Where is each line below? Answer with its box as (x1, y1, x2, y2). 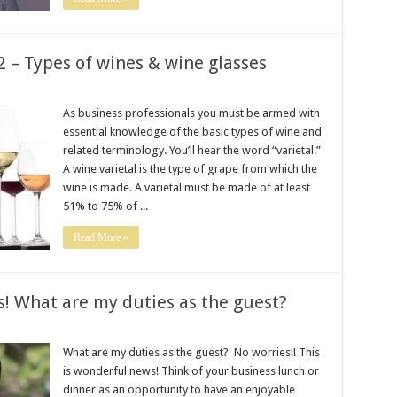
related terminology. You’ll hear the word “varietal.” (62, 144, 321, 157)
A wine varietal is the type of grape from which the (62, 162, 317, 175)
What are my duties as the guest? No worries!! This (62, 346, 320, 359)
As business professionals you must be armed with (62, 106, 320, 120)
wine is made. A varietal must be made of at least (62, 181, 310, 194)
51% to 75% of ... (62, 199, 148, 213)
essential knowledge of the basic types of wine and (62, 125, 322, 138)
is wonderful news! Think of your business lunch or (62, 364, 319, 378)
